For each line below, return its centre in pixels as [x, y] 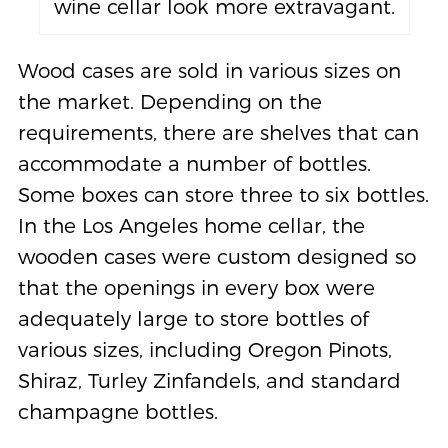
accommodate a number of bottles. [194, 164]
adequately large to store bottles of [193, 319]
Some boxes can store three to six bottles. [223, 195]
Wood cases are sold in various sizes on [209, 71]
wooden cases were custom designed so [216, 257]
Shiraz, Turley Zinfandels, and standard [209, 381]
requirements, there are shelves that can [218, 133]
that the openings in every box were [196, 288]
